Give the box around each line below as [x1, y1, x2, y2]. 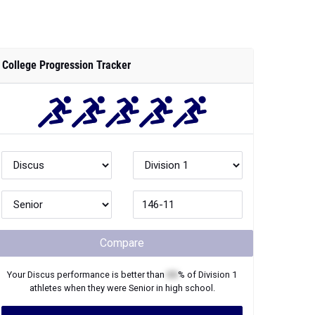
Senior [128, 283, 154, 293]
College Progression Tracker [2, 58, 131, 72]
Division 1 [198, 269, 237, 280]
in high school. [153, 283, 215, 293]
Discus [27, 269, 55, 280]
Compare [100, 236, 144, 250]
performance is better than [55, 269, 167, 280]
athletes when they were [29, 283, 129, 293]
